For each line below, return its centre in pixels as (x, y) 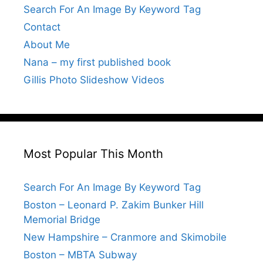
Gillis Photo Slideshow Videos (94, 80)
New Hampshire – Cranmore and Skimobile (125, 237)
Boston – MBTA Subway (80, 255)
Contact (42, 27)
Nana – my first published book (97, 63)
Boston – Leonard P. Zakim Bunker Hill (114, 205)
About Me (47, 45)
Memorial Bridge (62, 220)
